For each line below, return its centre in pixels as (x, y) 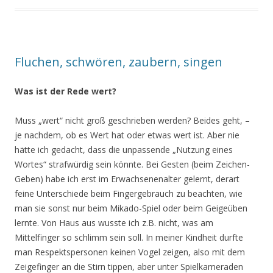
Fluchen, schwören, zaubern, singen (119, 62)
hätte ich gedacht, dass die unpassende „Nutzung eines (124, 150)
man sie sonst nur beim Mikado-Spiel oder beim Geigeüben (131, 208)
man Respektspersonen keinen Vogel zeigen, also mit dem (130, 252)
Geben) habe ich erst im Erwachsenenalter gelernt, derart (127, 179)
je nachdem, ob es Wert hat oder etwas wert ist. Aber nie (127, 135)
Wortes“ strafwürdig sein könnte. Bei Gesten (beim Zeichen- (132, 164)
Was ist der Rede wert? (66, 91)
